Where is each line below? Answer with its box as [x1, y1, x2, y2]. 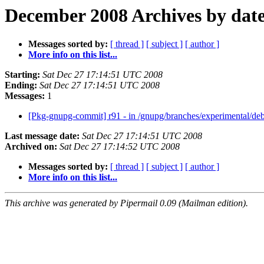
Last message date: [5, 131, 80, 141]
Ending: [5, 80, 37, 91]
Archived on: [5, 141, 57, 152]
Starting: [5, 70, 40, 80]
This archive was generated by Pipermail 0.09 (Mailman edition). [5, 198, 248, 209]
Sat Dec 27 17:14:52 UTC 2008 [60, 141, 180, 152]
